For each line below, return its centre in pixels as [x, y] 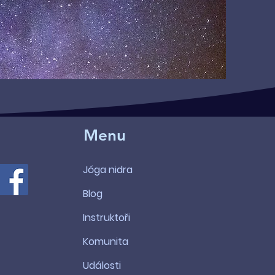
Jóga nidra [107, 170]
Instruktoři [106, 218]
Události [102, 265]
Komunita [105, 242]
